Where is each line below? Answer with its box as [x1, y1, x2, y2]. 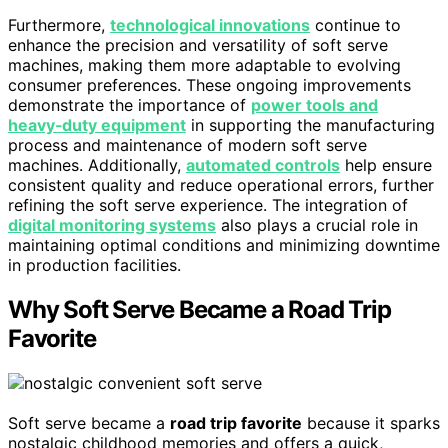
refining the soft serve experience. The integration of [8, 194, 408, 215]
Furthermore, [8, 14, 110, 35]
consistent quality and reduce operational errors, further [8, 174, 434, 195]
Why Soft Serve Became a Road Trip [8, 294, 391, 324]
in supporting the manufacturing [186, 114, 435, 135]
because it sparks [302, 412, 440, 433]
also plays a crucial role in [216, 214, 418, 235]
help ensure [340, 154, 432, 175]
